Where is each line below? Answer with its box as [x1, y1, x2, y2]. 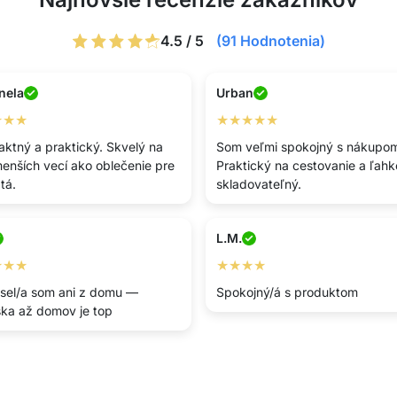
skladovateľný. [216, 176, 301, 191]
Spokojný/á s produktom [216, 284, 358, 300]
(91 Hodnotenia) [216, 32, 325, 50]
